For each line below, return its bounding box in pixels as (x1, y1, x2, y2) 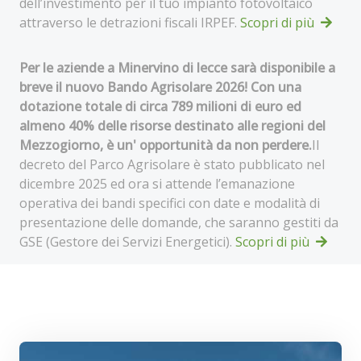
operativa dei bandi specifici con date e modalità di (19, 194, 320, 212)
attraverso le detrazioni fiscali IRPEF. (19, 14, 240, 31)
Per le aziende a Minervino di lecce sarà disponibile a (19, 59, 335, 77)
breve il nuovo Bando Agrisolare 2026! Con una (19, 78, 301, 96)
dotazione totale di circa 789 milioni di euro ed (19, 98, 301, 115)
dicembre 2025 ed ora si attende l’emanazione (19, 175, 295, 193)
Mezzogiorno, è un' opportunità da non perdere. (19, 136, 312, 154)
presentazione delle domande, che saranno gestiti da (19, 214, 338, 231)
